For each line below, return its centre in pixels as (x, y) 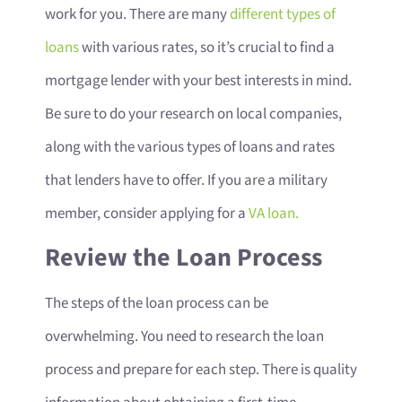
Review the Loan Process (184, 258)
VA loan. (274, 214)
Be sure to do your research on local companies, (193, 114)
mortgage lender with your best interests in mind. (198, 81)
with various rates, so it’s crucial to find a (208, 48)
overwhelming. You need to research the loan (184, 337)
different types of (283, 15)
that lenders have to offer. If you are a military (186, 181)
